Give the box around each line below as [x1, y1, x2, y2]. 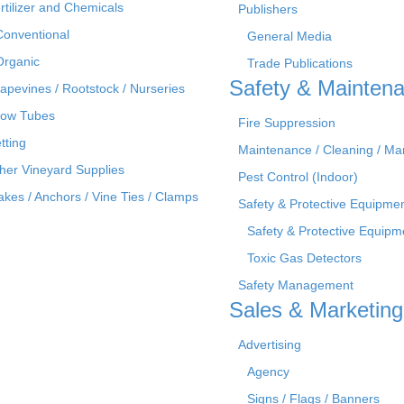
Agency [247, 363, 289, 379]
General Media [247, 28, 332, 43]
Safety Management [238, 277, 353, 292]
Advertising [238, 336, 301, 352]
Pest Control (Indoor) [238, 169, 358, 184]
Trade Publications [247, 55, 353, 70]
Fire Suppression [238, 115, 335, 130]
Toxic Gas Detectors [247, 250, 362, 265]
